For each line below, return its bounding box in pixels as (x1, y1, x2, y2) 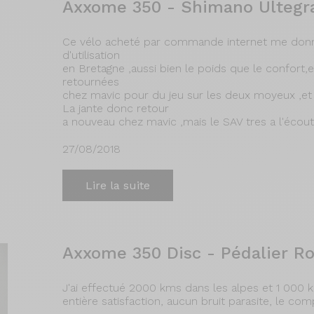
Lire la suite (86, 179, 150, 192)
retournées (62, 75, 119, 88)
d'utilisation (62, 48, 120, 62)
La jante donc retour (62, 102, 169, 115)
